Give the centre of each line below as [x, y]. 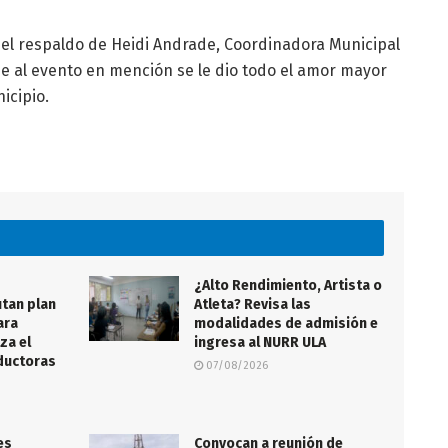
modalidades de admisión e [286, 324]
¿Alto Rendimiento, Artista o [288, 286]
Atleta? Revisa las [252, 305]
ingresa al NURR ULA [260, 343]
